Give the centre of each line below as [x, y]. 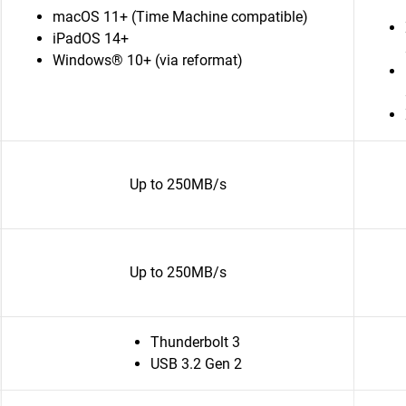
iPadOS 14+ [91, 39]
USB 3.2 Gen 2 [196, 364]
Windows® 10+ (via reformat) [148, 60]
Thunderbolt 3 [195, 342]
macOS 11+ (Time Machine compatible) [180, 17]
